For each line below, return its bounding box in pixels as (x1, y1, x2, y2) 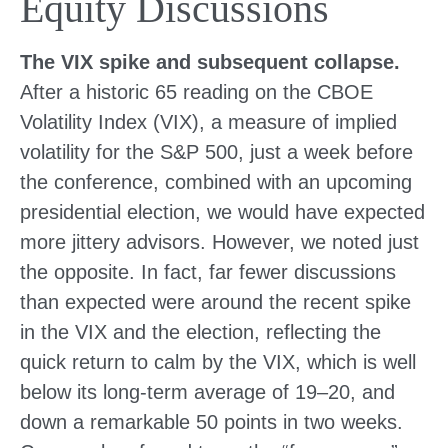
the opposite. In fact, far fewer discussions (20, 261, 396, 283)
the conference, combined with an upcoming (20, 171, 412, 193)
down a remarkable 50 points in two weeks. (20, 411, 403, 433)
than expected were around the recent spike (20, 291, 411, 313)
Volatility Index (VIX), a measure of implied (20, 111, 397, 133)
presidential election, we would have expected (20, 201, 425, 223)
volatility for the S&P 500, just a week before (20, 141, 413, 163)
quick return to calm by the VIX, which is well (20, 351, 416, 373)
